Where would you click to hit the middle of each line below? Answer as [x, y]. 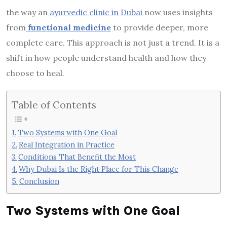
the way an [27, 12]
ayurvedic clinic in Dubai [95, 12]
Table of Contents [54, 104]
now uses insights [178, 12]
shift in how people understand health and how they [106, 58]
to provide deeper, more [160, 27]
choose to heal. [35, 73]
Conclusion [39, 181]
